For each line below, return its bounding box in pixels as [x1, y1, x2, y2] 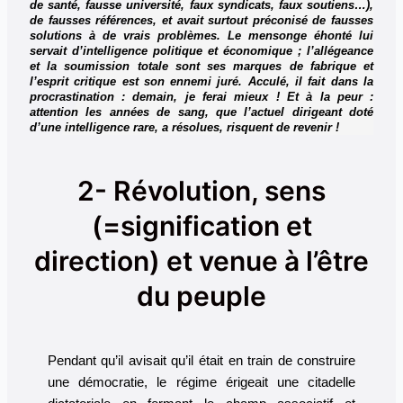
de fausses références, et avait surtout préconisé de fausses [29, 13, 374, 27]
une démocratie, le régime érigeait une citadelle [47, 374, 356, 390]
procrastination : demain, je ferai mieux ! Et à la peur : [29, 89, 374, 103]
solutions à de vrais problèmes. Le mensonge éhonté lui [29, 28, 374, 42]
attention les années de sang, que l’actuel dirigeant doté [29, 104, 374, 119]
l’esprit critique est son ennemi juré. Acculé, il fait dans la [29, 74, 374, 88]
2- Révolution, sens [77, 174, 326, 207]
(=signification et [91, 209, 312, 242]
